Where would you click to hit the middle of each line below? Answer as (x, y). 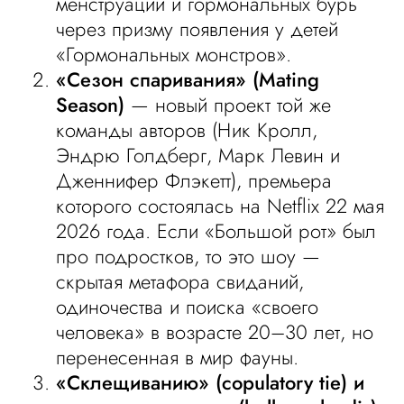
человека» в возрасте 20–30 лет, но (215, 332)
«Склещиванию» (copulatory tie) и (211, 382)
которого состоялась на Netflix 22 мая (220, 206)
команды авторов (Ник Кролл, (187, 130)
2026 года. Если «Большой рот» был (216, 231)
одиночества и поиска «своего (188, 307)
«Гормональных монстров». (174, 54)
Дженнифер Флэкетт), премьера (194, 180)
